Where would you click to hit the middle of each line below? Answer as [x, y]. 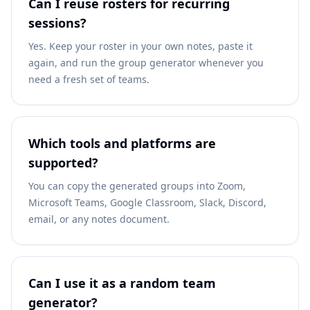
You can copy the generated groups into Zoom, [137, 186]
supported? [63, 163]
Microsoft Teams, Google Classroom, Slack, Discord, [147, 202]
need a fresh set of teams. [89, 79]
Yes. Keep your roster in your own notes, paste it [140, 46]
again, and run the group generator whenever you [146, 63]
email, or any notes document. [99, 219]
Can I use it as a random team [122, 283]
